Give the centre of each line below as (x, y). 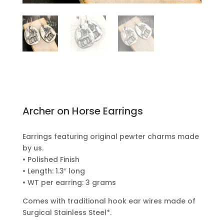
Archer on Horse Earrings (82, 111)
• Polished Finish (51, 159)
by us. (33, 148)
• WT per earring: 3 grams (69, 182)
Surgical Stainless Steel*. (67, 212)
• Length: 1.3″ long (53, 171)
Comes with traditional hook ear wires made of (109, 201)
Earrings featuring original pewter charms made (110, 136)
